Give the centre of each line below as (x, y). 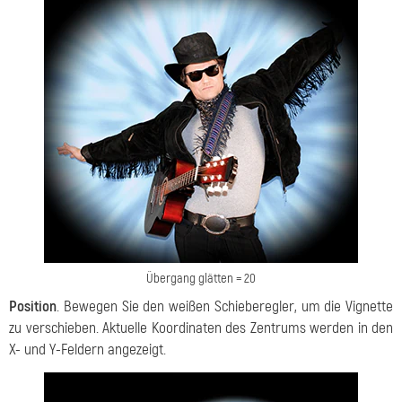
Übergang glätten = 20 (201, 279)
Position (33, 307)
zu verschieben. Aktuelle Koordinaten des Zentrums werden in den (201, 328)
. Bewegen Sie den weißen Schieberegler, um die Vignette (225, 307)
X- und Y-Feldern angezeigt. (87, 350)
